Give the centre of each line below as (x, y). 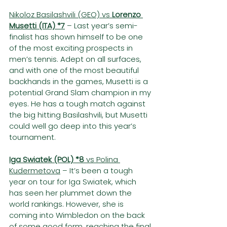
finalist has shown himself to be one (77, 37)
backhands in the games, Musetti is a (80, 82)
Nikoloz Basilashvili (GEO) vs (61, 15)
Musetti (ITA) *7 (37, 26)
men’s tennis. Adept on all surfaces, (76, 59)
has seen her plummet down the (71, 193)
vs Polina (102, 160)
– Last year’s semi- (102, 26)
